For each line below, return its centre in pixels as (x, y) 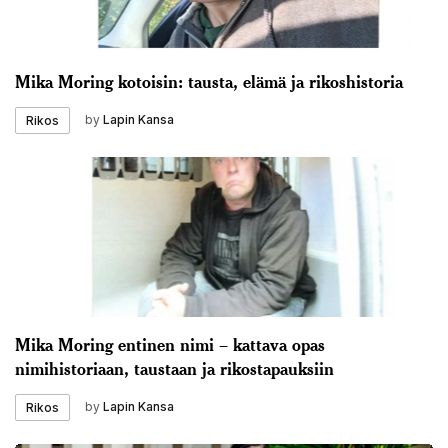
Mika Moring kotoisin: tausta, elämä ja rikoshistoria (209, 80)
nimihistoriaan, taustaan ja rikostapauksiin (174, 367)
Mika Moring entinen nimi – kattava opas (170, 343)
